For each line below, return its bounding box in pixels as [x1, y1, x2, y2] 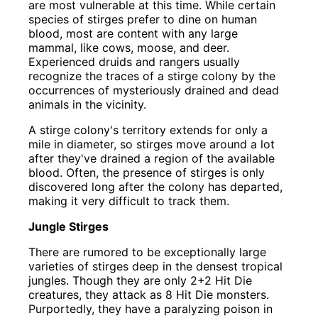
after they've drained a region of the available [28, 151, 275, 166]
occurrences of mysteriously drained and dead [28, 83, 280, 98]
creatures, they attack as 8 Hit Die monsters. [28, 287, 270, 302]
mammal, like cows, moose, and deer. [28, 40, 230, 55]
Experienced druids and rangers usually [28, 55, 241, 70]
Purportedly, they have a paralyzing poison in [28, 302, 273, 317]
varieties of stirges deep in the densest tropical [28, 259, 283, 274]
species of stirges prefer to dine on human [28, 12, 258, 27]
